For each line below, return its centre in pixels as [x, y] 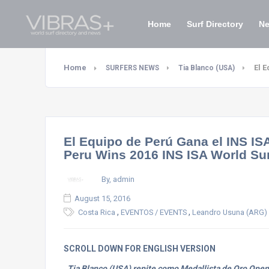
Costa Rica [97, 212]
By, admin [118, 179]
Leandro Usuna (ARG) [230, 212]
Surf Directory [215, 24]
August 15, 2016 [102, 198]
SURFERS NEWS [132, 68]
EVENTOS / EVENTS [154, 212]
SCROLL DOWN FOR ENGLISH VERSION [140, 249]
